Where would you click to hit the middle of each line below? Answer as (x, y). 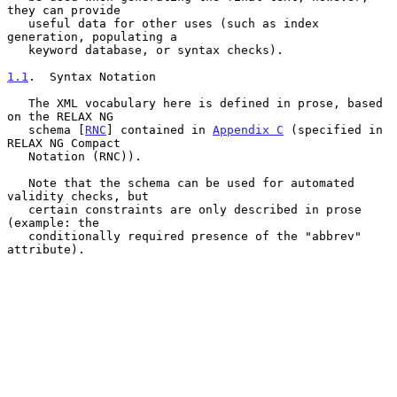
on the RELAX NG (60, 116)
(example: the (53, 222)
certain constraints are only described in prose (18, 209)
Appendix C (248, 129)
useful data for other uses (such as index (18, 23)
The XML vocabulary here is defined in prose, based (18, 103)
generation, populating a (92, 36)
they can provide (64, 10)
